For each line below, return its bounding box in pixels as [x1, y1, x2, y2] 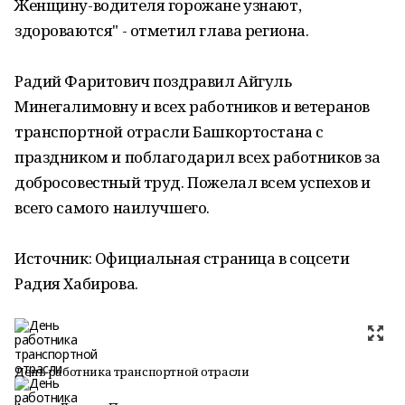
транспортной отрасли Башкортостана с [14, 121, 324, 142]
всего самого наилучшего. [14, 197, 210, 218]
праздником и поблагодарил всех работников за [14, 146, 381, 167]
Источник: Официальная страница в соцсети [14, 248, 350, 268]
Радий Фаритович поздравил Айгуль [14, 71, 292, 91]
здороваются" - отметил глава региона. [14, 20, 309, 41]
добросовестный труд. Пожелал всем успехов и [14, 172, 371, 193]
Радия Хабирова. [14, 273, 138, 294]
